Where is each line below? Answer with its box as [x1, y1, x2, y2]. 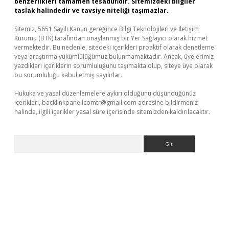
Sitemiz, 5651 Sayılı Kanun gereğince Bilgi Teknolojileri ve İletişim [14, 25, 199, 33]
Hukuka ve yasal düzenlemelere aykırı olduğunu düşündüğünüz [14, 89, 196, 98]
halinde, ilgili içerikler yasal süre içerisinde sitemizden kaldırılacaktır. [14, 107, 210, 116]
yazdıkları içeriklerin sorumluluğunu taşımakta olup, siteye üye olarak [14, 61, 213, 70]
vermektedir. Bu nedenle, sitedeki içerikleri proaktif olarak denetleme [14, 43, 214, 52]
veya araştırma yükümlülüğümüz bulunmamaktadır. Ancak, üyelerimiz [14, 52, 214, 61]
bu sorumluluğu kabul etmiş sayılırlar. [14, 71, 122, 79]
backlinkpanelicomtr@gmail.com [42, 98, 136, 107]
